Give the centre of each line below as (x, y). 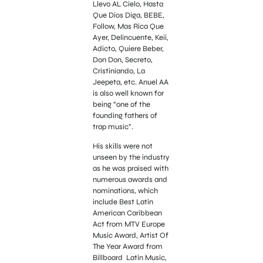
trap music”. (113, 127)
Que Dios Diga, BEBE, (128, 15)
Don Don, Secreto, (122, 60)
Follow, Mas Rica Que (128, 26)
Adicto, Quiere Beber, (128, 48)
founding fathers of (125, 115)
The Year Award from (127, 246)
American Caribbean (127, 213)
